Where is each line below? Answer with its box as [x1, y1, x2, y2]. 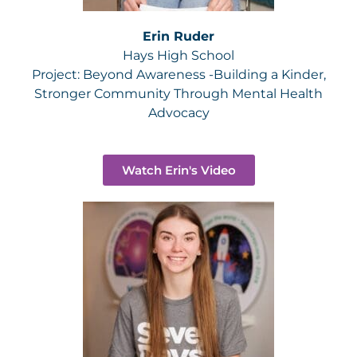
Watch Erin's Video [121, 163, 236, 178]
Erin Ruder [143, 29, 214, 44]
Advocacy [147, 105, 210, 120]
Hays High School [123, 48, 234, 63]
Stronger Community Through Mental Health [34, 86, 323, 101]
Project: [31, 67, 83, 82]
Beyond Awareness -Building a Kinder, [82, 67, 326, 82]
